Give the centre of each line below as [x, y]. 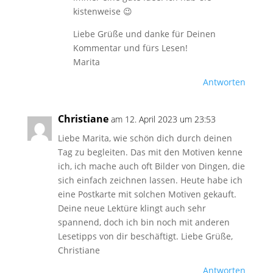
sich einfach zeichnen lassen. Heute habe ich [150, 180]
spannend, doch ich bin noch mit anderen [144, 222]
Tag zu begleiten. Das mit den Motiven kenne [150, 152]
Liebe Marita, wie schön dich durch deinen [145, 138]
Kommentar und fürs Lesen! [130, 48]
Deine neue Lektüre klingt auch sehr [132, 208]
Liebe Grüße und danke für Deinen [144, 34]
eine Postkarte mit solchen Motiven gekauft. [147, 194]
